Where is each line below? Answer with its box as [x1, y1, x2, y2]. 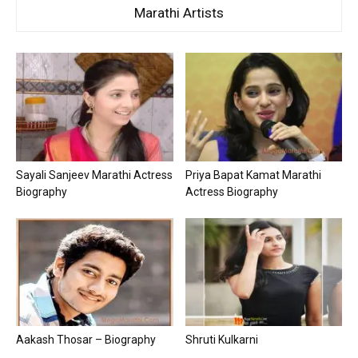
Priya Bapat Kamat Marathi [185, 168, 321, 181]
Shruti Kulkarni [185, 332, 258, 346]
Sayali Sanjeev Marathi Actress [16, 168, 173, 181]
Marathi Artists [134, 5, 224, 22]
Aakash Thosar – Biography [16, 332, 156, 346]
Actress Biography [185, 185, 278, 198]
